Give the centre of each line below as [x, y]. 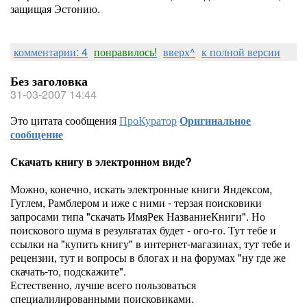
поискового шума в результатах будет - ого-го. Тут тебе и [143, 230]
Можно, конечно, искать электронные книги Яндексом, [141, 189]
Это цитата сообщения [65, 120]
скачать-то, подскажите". [68, 271]
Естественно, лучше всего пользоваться [103, 285]
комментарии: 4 [51, 52]
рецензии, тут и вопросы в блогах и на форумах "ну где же [148, 257]
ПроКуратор [148, 120]
